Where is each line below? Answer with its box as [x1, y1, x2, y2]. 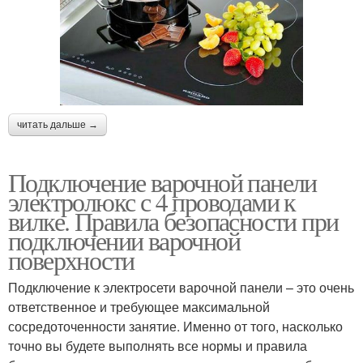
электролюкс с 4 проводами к [8, 183, 296, 219]
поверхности [8, 241, 135, 277]
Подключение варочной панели [8, 164, 317, 199]
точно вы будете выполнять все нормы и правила [8, 335, 307, 355]
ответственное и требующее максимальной [8, 297, 270, 316]
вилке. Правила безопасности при [8, 203, 339, 238]
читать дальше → [17, 118, 98, 130]
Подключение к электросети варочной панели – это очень [8, 277, 354, 297]
